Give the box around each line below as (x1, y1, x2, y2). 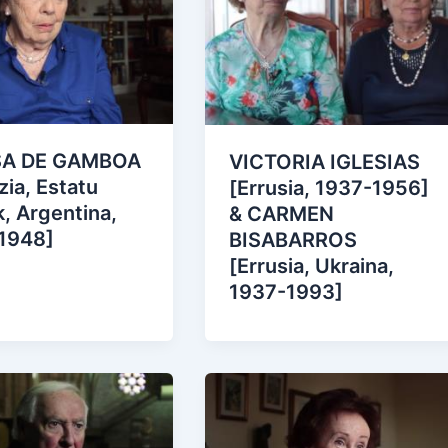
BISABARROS (229, 227, 358, 252)
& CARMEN (229, 201, 335, 226)
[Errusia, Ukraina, (229, 253, 395, 278)
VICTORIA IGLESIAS (229, 149, 421, 174)
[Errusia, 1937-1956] (229, 175, 430, 200)
